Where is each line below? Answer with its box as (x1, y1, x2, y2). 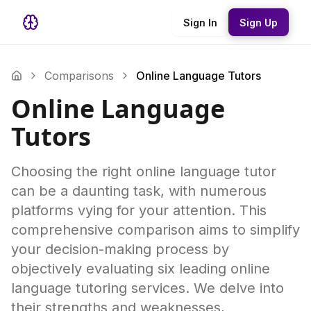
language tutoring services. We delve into (11, 280, 284, 296)
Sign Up (239, 16, 278, 28)
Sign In (183, 16, 217, 28)
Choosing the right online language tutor (11, 163, 276, 180)
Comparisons (44, 69, 114, 83)
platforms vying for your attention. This (11, 202, 267, 219)
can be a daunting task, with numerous (11, 183, 267, 199)
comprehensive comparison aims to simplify (11, 221, 300, 238)
